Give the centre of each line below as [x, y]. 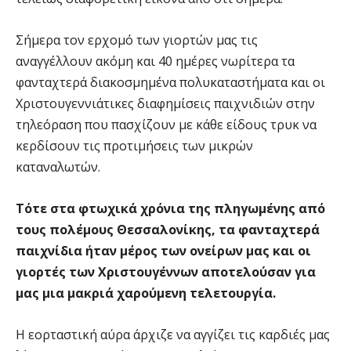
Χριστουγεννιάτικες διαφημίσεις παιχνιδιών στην [165, 104]
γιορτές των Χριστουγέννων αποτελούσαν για [166, 272]
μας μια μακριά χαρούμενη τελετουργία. [146, 293]
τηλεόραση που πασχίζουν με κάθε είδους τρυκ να [166, 125]
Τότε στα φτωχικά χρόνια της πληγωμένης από [170, 209]
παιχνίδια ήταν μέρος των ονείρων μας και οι [163, 251]
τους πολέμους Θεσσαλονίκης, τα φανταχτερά [168, 230]
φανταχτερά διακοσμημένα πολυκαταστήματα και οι [170, 83]
